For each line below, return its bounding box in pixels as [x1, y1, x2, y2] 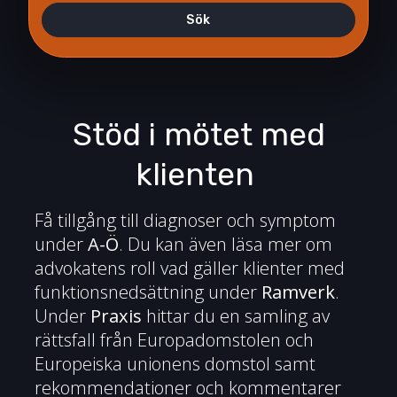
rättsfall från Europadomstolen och [34, 327, 314, 353]
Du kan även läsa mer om [127, 231, 332, 257]
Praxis [90, 303, 142, 329]
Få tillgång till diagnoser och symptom [34, 207, 336, 233]
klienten [135, 155, 262, 193]
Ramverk [261, 279, 335, 305]
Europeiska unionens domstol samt [34, 351, 315, 377]
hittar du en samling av [141, 303, 330, 329]
